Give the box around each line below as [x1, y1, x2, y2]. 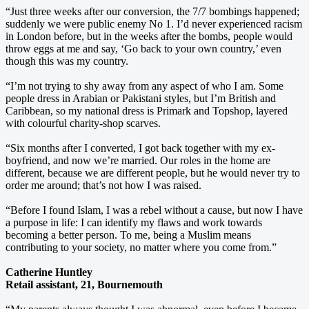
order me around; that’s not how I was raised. [6, 179, 201, 191]
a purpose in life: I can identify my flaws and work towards [6, 216, 262, 228]
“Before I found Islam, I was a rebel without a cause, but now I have [6, 203, 303, 216]
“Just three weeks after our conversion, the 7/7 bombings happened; [6, 5, 299, 17]
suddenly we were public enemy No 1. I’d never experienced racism [6, 17, 302, 30]
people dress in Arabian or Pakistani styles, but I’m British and [6, 92, 276, 104]
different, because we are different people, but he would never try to [6, 166, 300, 179]
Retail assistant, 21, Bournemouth [6, 278, 163, 290]
